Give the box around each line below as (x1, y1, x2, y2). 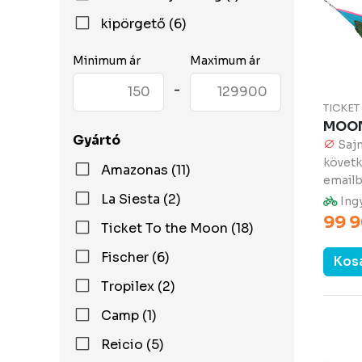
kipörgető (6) (101, 15, 187, 32)
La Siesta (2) (101, 191, 181, 208)
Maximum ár (190, 53, 260, 68)
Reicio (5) (101, 336, 164, 353)
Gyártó (73, 132, 120, 149)
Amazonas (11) (101, 162, 191, 179)
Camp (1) (101, 307, 157, 324)
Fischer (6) (101, 249, 170, 266)
